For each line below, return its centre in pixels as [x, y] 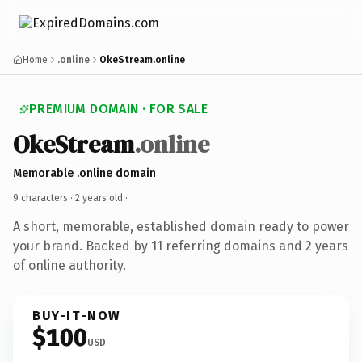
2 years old [99, 198]
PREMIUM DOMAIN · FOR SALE [118, 109]
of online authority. [69, 265]
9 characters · [44, 198]
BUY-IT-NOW [77, 315]
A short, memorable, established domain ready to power [181, 226]
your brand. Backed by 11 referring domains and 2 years [181, 246]
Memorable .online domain [84, 173]
